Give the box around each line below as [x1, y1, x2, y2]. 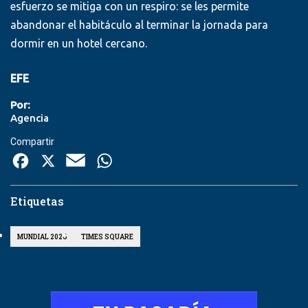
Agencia [10, 112, 49, 124]
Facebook [34, 149, 132, 175]
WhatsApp [118, 149, 223, 175]
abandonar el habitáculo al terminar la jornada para [10, 19, 268, 32]
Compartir [10, 136, 54, 148]
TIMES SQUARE [81, 232, 133, 241]
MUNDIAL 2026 [17, 232, 67, 241]
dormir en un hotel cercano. [10, 37, 147, 50]
